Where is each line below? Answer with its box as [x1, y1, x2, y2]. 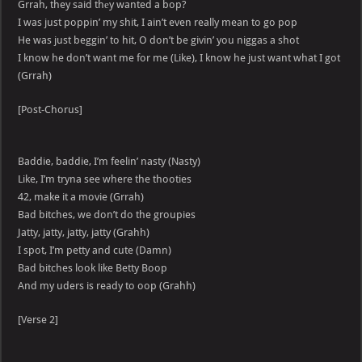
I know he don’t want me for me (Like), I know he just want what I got [18, 52, 341, 65]
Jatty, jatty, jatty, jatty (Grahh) [18, 226, 150, 239]
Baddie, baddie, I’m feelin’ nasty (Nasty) [18, 155, 201, 168]
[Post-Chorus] [18, 103, 83, 116]
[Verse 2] [18, 314, 59, 326]
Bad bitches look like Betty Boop [18, 262, 168, 275]
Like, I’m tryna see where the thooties [18, 173, 192, 186]
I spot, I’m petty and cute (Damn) [18, 244, 172, 257]
